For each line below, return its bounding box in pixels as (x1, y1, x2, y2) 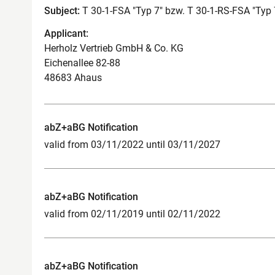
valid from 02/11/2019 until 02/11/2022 (44, 207, 220, 220)
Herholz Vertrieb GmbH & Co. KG (44, 42, 184, 54)
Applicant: (44, 27, 88, 39)
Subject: (44, 5, 80, 17)
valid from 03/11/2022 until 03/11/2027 (44, 138, 220, 150)
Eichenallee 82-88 (44, 56, 120, 69)
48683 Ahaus (44, 71, 102, 83)
